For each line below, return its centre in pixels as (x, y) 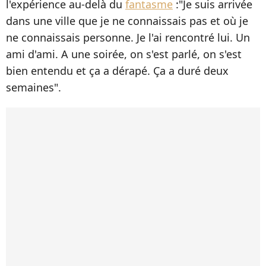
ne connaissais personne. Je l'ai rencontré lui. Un (128, 37)
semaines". (34, 87)
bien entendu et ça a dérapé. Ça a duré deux (117, 70)
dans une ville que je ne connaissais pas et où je (127, 20)
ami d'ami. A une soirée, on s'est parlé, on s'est (124, 54)
